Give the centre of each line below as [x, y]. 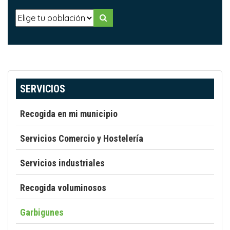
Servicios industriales [62, 163]
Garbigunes [42, 212]
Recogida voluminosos [63, 188]
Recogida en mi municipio [69, 114]
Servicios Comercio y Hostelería [82, 138]
